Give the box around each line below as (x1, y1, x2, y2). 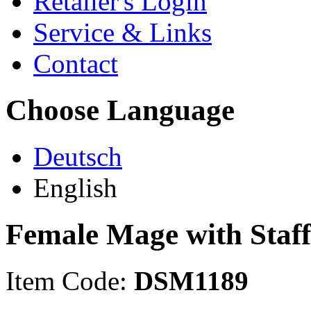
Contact (33, 49, 118, 79)
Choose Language (6, 94, 235, 127)
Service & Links (33, 17, 212, 48)
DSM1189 (134, 266, 249, 296)
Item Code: (6, 266, 134, 296)
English (33, 173, 117, 203)
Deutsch (33, 142, 122, 172)
